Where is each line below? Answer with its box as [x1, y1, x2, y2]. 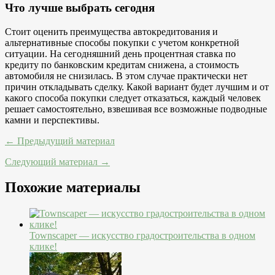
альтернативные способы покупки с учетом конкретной [5, 37, 239, 48]
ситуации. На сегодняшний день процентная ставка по [5, 48, 236, 59]
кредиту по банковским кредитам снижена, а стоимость [5, 59, 239, 70]
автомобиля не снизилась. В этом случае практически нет [5, 70, 247, 81]
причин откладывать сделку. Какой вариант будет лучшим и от [5, 81, 269, 92]
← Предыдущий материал [5, 135, 115, 146]
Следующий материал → [5, 156, 110, 167]
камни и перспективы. [5, 114, 99, 125]
